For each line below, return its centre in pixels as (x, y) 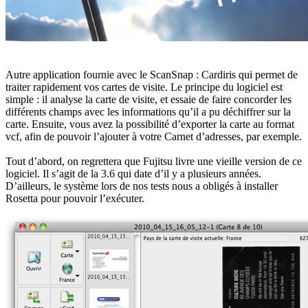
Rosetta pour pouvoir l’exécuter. (75, 198)
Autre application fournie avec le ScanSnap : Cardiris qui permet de (152, 74)
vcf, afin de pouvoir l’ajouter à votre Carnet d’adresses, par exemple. (154, 136)
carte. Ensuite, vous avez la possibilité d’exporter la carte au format (150, 124)
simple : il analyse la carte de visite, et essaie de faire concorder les (148, 99)
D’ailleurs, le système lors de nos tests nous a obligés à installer (142, 186)
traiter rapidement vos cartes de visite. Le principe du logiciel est (144, 87)
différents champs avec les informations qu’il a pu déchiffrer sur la (148, 111)
